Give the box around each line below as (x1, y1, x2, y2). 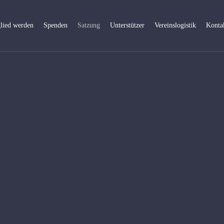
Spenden (43, 21, 68, 29)
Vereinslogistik (154, 21, 196, 29)
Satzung (77, 21, 100, 29)
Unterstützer (110, 21, 145, 29)
